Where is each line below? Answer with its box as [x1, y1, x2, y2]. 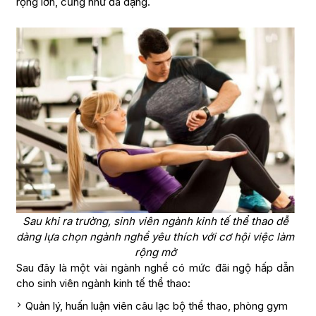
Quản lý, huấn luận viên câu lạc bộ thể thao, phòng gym [25, 299, 288, 312]
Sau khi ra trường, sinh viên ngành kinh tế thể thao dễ [22, 214, 288, 228]
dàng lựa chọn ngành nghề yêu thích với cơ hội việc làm [16, 230, 294, 243]
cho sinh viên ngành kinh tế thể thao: [16, 276, 190, 290]
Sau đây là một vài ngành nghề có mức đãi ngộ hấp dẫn [16, 261, 295, 274]
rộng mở [134, 245, 176, 259]
